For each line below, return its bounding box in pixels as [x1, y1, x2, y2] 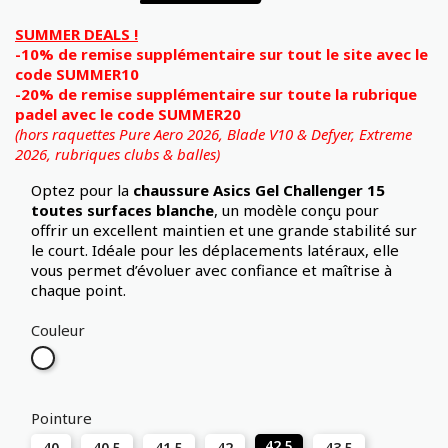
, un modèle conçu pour [214, 200, 379, 221]
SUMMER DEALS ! [15, 24, 138, 45]
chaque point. [31, 280, 126, 301]
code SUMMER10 [15, 64, 139, 85]
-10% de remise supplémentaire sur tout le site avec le [15, 44, 428, 65]
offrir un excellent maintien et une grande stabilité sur [31, 220, 417, 241]
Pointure [31, 408, 92, 429]
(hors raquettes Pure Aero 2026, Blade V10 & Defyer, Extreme [15, 124, 412, 145]
